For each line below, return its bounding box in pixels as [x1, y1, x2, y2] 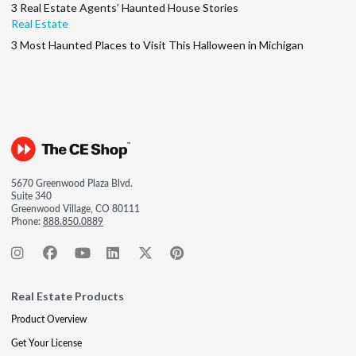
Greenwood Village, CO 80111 [11, 202, 140, 215]
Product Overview [11, 312, 87, 326]
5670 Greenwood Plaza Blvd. [11, 176, 133, 190]
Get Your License [11, 336, 82, 350]
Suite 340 [11, 189, 52, 203]
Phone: [11, 215, 43, 228]
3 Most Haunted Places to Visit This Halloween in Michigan [11, 38, 304, 52]
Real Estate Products [11, 289, 124, 303]
